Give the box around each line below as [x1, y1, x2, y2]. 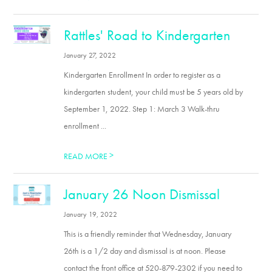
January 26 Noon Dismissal [64, 185, 220, 203]
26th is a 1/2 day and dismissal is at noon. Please [64, 245, 226, 256]
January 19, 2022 [64, 209, 118, 219]
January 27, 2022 [64, 50, 117, 60]
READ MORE [64, 151, 110, 161]
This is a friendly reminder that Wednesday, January [64, 228, 232, 239]
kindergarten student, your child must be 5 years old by [64, 86, 243, 97]
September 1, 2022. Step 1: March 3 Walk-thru [64, 103, 220, 114]
